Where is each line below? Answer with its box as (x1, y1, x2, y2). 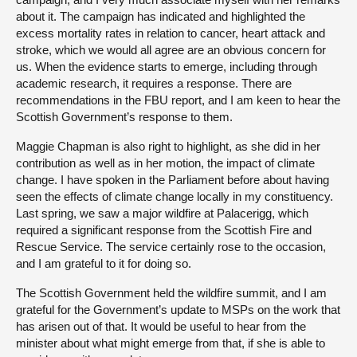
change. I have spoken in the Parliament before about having (16, 173, 329, 187)
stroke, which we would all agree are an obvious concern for (16, 43, 326, 57)
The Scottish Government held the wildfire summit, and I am (16, 286, 327, 300)
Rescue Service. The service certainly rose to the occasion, (16, 240, 326, 254)
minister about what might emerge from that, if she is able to (16, 336, 325, 351)
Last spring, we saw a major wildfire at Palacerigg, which (16, 206, 308, 221)
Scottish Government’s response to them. (16, 110, 233, 124)
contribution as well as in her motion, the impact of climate (16, 156, 315, 171)
